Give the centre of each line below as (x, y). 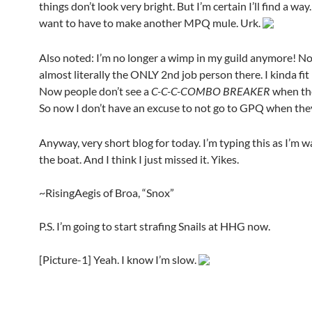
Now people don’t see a (95, 91)
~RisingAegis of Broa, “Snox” (107, 192)
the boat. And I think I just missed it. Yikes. (139, 159)
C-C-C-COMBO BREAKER (211, 91)
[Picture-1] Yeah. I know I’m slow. (119, 259)
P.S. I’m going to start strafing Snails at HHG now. (155, 226)
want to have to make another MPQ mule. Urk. (151, 22)
